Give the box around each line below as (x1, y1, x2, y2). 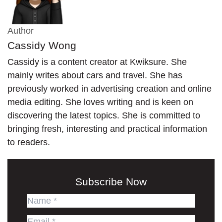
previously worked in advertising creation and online (7, 83, 212, 94)
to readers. (7, 137, 50, 147)
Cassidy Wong (7, 39, 76, 51)
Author (7, 25, 34, 36)
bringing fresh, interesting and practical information (7, 123, 207, 134)
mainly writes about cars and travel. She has (7, 70, 182, 80)
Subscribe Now (75, 175, 147, 187)
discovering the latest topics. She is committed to (7, 110, 200, 120)
